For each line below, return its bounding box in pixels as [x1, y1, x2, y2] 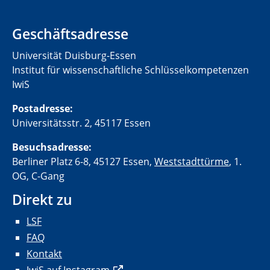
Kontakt [27, 247, 62, 261]
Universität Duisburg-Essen [12, 48, 136, 62]
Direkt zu [12, 189, 72, 209]
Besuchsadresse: [12, 140, 92, 154]
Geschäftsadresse [12, 24, 128, 43]
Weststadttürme [154, 154, 229, 168]
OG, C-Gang [12, 169, 64, 183]
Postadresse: [12, 101, 73, 115]
